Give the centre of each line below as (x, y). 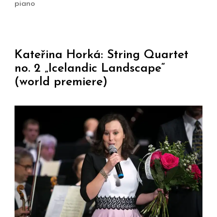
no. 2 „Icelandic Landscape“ (90, 69)
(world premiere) (61, 82)
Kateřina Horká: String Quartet (101, 55)
